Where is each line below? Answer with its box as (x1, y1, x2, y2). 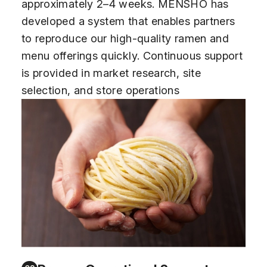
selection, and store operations (21, 83, 180, 97)
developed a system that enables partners (21, 14, 235, 28)
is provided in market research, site (21, 66, 201, 80)
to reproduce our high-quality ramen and (21, 32, 229, 45)
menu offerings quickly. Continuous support (21, 49, 243, 63)
